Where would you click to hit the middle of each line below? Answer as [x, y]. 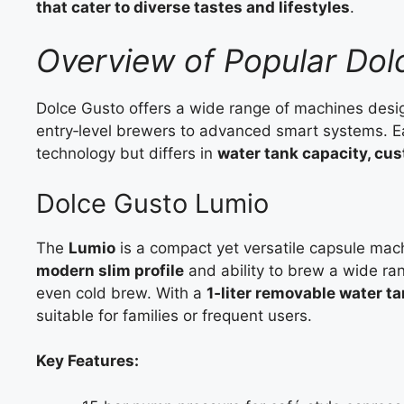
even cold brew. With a [121, 293]
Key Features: [87, 361]
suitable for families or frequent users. [174, 315]
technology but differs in [127, 153]
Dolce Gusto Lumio [152, 203]
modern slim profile [110, 270]
